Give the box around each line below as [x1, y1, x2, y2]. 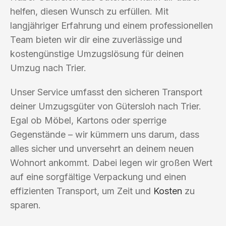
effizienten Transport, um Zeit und [10, 185, 153, 196]
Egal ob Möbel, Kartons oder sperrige [10, 115, 166, 126]
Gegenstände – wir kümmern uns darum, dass [10, 129, 199, 140]
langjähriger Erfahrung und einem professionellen [10, 20, 213, 31]
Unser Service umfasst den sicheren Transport [10, 86, 202, 97]
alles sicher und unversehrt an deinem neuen [10, 143, 194, 154]
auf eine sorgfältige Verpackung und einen [10, 171, 186, 182]
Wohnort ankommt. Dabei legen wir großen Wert [10, 157, 212, 168]
